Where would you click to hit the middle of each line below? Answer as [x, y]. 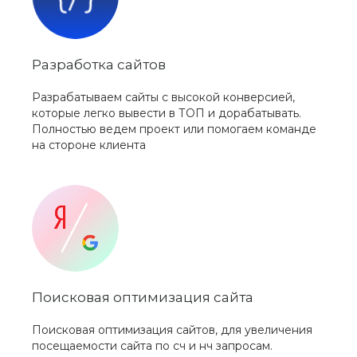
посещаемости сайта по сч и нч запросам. [152, 346]
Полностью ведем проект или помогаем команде [174, 129]
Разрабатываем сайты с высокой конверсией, [163, 98]
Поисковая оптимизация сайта [143, 298]
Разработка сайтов [99, 65]
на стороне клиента [89, 145]
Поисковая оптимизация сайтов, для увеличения [172, 330]
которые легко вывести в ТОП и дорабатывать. [167, 114]
